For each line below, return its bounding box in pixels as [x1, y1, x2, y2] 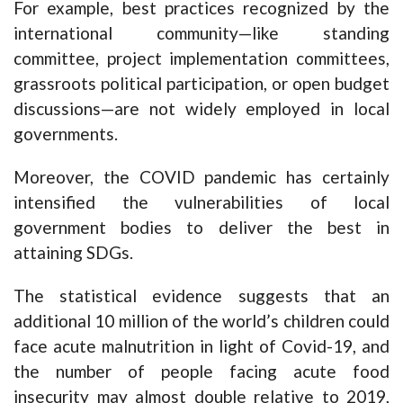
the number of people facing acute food [13, 361, 390, 382]
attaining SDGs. [13, 242, 133, 264]
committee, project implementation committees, [13, 48, 390, 69]
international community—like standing [13, 22, 390, 44]
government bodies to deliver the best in [13, 217, 390, 238]
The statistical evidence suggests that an [13, 285, 390, 307]
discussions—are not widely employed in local [13, 98, 390, 120]
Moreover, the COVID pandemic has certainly [13, 166, 390, 188]
